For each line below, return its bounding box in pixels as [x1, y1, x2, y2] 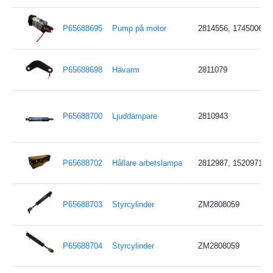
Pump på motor [112, 23, 166, 33]
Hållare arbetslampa [112, 158, 182, 168]
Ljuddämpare [112, 111, 157, 121]
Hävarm [112, 65, 140, 74]
